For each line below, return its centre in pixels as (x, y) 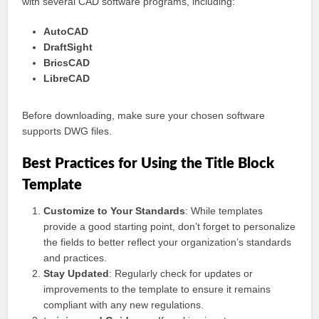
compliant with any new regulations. (124, 305)
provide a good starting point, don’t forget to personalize (170, 226)
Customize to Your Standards (115, 211)
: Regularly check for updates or (181, 273)
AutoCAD (66, 31)
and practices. (75, 258)
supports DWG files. (67, 131)
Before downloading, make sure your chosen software (144, 115)
